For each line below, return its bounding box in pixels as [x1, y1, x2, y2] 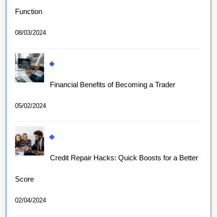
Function [15, 7, 42, 16]
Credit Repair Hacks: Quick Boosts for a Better [50, 154, 198, 162]
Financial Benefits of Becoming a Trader [50, 80, 175, 89]
